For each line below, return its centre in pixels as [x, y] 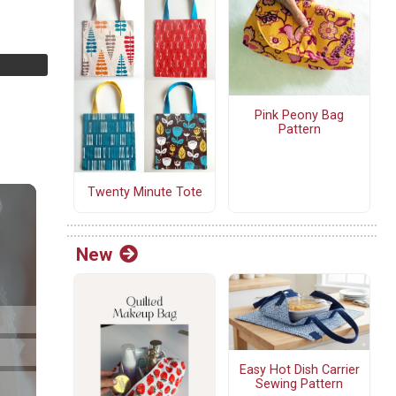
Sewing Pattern [299, 384]
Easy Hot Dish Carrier [299, 369]
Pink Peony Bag [299, 115]
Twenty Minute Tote [145, 192]
